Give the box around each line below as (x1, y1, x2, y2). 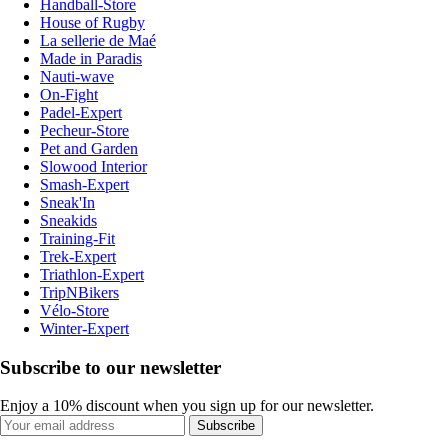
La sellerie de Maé (40, 32, 156, 50)
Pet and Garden (40, 140, 138, 158)
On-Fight (40, 86, 98, 104)
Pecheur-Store (40, 122, 129, 140)
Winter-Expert (40, 320, 129, 338)
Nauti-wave (40, 68, 114, 86)
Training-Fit (40, 230, 115, 248)
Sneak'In (40, 194, 95, 212)
